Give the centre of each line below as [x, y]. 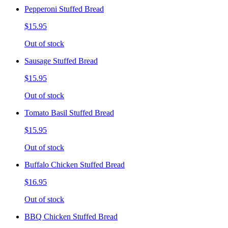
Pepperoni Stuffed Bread [64, 9]
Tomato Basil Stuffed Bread [69, 112]
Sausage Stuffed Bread [61, 61]
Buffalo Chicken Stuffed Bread [75, 164]
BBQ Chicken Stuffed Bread [71, 216]
